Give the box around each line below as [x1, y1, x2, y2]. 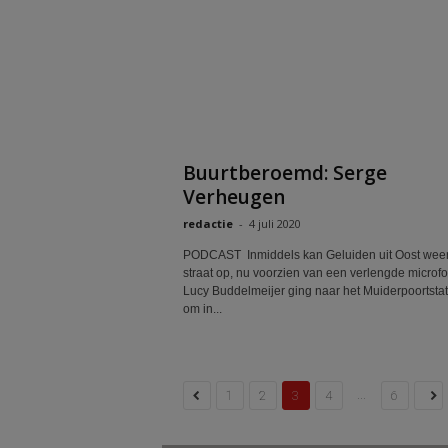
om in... [182, 302, 222, 316]
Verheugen [182, 184, 285, 210]
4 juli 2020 [248, 216, 301, 231]
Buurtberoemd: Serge [182, 160, 387, 186]
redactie [182, 216, 233, 231]
